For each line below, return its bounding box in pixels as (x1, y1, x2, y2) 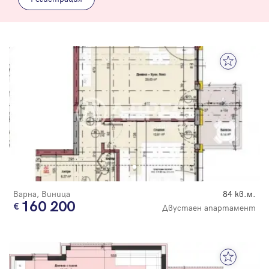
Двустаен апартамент (162, 202, 256, 214)
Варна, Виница (13, 188, 70, 200)
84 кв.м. (223, 188, 256, 200)
